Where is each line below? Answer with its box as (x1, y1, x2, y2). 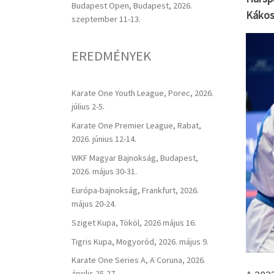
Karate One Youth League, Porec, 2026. (72, 87, 213, 98)
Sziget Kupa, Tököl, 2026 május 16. (72, 217, 196, 228)
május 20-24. (72, 198, 116, 209)
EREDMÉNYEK (72, 47, 151, 65)
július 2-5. (72, 100, 105, 112)
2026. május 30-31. (72, 165, 137, 177)
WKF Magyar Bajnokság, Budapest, (72, 152, 198, 163)
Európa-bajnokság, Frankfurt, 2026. (72, 184, 199, 196)
